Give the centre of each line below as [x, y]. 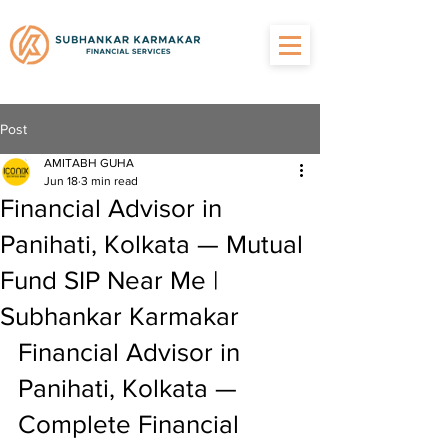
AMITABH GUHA [89, 163]
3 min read [109, 181]
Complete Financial [132, 424]
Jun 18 [61, 181]
